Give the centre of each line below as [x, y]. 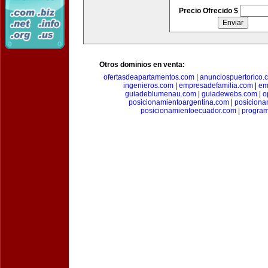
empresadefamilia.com [216, 86]
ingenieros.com [148, 86]
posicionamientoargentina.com [179, 102]
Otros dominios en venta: [142, 65]
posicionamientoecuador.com [188, 111]
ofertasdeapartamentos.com [149, 77]
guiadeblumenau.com [160, 94]
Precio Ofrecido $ [209, 11]
